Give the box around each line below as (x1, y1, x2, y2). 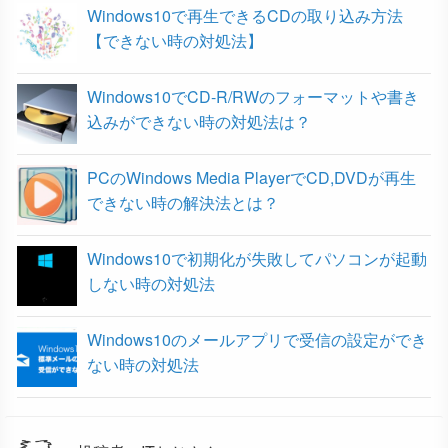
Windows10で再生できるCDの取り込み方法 (87, 3, 403, 27)
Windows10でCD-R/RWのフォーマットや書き (87, 84, 419, 108)
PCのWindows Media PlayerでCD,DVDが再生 (87, 165, 416, 189)
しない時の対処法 (87, 271, 215, 295)
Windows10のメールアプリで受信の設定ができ (87, 327, 427, 351)
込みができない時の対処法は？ (87, 109, 311, 133)
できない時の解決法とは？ (87, 190, 279, 214)
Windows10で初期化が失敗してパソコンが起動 (87, 246, 427, 270)
